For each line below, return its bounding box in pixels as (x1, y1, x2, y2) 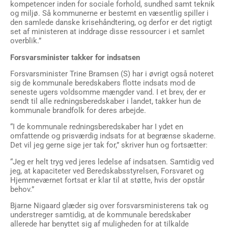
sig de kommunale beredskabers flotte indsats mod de (10, 78, 195, 88)
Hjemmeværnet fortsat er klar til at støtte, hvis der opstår (10, 175, 205, 185)
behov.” (10, 184, 34, 194)
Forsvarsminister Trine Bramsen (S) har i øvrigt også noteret (10, 69, 214, 79)
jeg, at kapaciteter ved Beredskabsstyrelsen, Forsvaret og (10, 166, 204, 176)
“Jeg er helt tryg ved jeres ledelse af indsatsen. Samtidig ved (10, 157, 214, 166)
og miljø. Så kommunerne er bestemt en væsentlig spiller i (10, 9, 209, 18)
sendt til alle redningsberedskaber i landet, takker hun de (10, 97, 201, 106)
